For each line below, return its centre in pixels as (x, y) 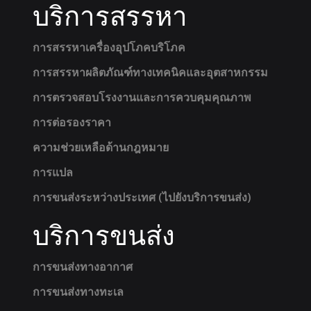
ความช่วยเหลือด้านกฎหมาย (100, 147)
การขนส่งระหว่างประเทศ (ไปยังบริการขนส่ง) (142, 197)
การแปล (52, 172)
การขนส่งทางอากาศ (82, 266)
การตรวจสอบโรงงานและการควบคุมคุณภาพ (142, 97)
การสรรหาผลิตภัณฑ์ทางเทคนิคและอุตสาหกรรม (150, 72)
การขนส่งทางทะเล (78, 291)
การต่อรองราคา (72, 122)
